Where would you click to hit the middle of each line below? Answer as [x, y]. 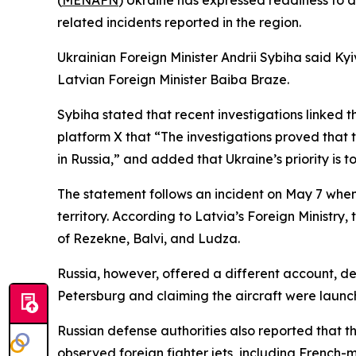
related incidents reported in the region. [179, 22]
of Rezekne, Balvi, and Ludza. [149, 238]
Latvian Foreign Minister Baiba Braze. [173, 79]
